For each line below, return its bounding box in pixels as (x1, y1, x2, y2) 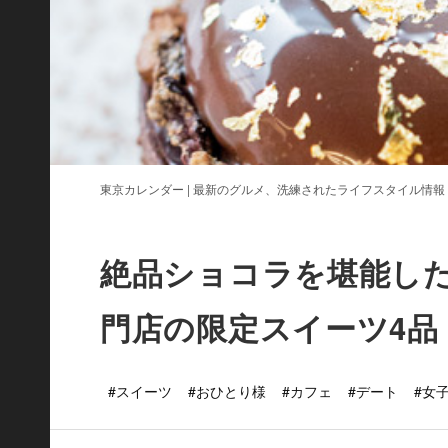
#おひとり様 (188, 381, 266, 401)
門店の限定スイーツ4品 (100, 305, 439, 350)
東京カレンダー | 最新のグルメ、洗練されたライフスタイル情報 (100, 180, 445, 197)
